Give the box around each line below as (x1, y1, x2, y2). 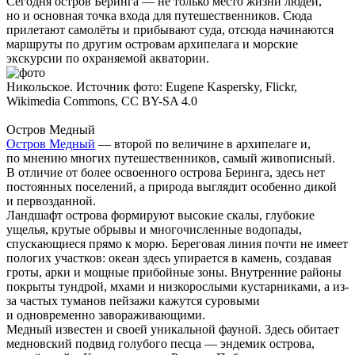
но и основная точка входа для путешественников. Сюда (6, 9, 312, 23)
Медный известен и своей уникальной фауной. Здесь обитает (6, 323, 339, 337)
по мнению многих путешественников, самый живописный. (6, 151, 335, 166)
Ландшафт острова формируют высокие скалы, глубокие (6, 208, 315, 223)
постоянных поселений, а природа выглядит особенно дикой (6, 180, 337, 194)
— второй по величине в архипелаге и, (95, 137, 311, 151)
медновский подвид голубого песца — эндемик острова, (6, 337, 315, 351)
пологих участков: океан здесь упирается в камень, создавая (6, 251, 331, 265)
